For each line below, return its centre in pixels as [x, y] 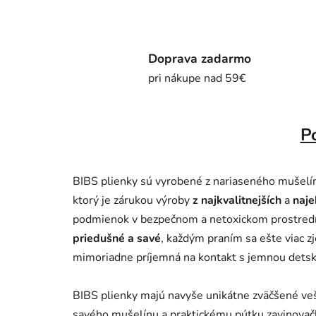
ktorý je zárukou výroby [133, 200]
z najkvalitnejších [237, 200]
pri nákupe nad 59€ [197, 78]
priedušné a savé [117, 238]
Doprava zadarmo [199, 58]
